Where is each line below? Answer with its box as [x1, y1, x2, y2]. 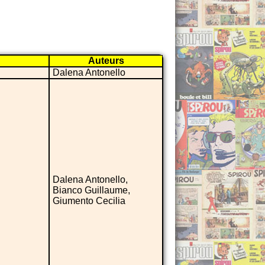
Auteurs [88, 55, 124, 66]
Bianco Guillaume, [53, 185, 130, 195]
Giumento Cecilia [53, 195, 125, 206]
